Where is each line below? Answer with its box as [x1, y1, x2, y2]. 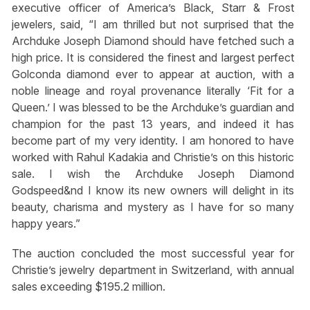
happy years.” [11, 216, 80, 230]
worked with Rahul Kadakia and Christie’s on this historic [11, 149, 295, 164]
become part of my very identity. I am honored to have [11, 133, 295, 147]
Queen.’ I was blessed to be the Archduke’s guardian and [11, 100, 295, 114]
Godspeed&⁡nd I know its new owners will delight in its [11, 183, 295, 197]
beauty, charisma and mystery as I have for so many [11, 199, 295, 214]
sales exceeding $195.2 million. [11, 280, 165, 294]
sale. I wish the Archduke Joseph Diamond [11, 166, 295, 181]
